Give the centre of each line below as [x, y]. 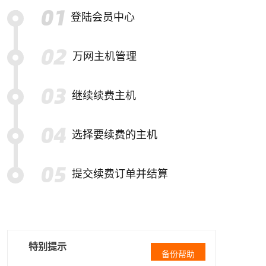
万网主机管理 [104, 56]
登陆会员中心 [103, 17]
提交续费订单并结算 [120, 174]
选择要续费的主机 [115, 135]
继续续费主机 [104, 96]
